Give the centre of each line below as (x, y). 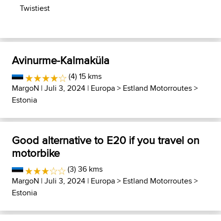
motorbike (36, 153)
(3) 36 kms (84, 169)
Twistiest (35, 8)
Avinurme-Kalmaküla (61, 60)
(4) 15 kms (84, 76)
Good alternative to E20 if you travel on (106, 140)
